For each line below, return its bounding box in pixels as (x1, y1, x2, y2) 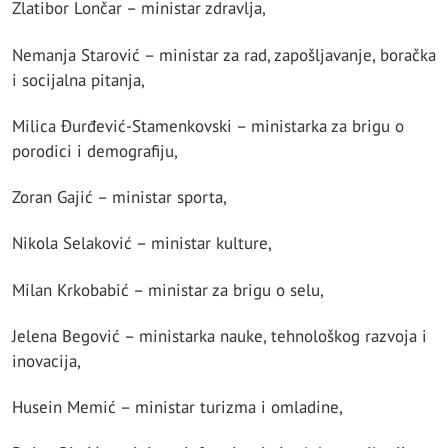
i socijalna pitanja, (12, 68, 145, 91)
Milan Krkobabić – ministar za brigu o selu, (12, 278, 324, 301)
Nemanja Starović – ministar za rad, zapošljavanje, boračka (12, 43, 436, 66)
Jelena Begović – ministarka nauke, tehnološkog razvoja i (12, 324, 427, 347)
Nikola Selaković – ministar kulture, (12, 232, 272, 255)
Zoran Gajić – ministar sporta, (12, 186, 227, 209)
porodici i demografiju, (12, 139, 178, 162)
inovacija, (12, 349, 81, 372)
